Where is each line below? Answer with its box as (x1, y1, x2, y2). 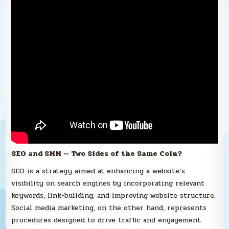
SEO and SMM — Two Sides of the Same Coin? (11, 148, 182, 159)
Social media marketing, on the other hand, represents (11, 202, 207, 213)
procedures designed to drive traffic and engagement (11, 214, 201, 225)
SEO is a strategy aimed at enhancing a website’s (11, 165, 186, 176)
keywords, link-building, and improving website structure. (11, 190, 216, 201)
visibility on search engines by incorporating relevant (11, 177, 205, 189)
